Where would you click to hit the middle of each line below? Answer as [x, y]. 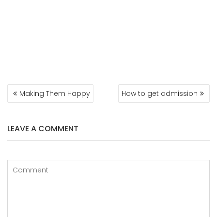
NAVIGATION [37, 100]
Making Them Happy [55, 93]
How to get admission [160, 93]
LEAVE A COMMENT [43, 129]
